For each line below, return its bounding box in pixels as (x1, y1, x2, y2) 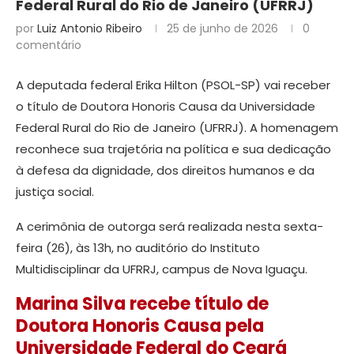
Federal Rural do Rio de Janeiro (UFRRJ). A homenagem (16, 119, 338, 137)
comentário (16, 37, 81, 54)
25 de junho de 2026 (167, 21, 278, 37)
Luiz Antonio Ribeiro (37, 21, 142, 37)
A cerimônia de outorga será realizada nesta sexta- (16, 218, 323, 235)
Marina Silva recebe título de (16, 292, 269, 317)
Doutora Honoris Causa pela (16, 314, 264, 339)
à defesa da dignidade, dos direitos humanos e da (16, 162, 314, 179)
